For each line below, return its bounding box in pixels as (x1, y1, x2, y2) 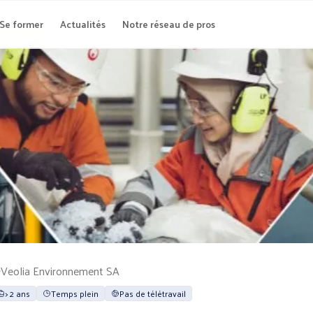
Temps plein (51, 286, 99, 301)
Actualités (59, 15, 105, 33)
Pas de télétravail (119, 286, 186, 301)
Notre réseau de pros (122, 15, 215, 33)
